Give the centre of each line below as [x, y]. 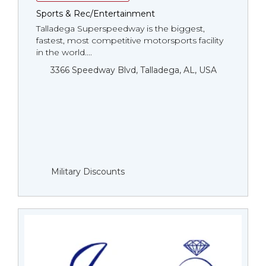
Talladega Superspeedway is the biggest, [121, 28]
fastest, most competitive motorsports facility [130, 40]
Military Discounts [88, 172]
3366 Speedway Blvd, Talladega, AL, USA [134, 70]
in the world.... [64, 52]
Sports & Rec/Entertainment [96, 14]
